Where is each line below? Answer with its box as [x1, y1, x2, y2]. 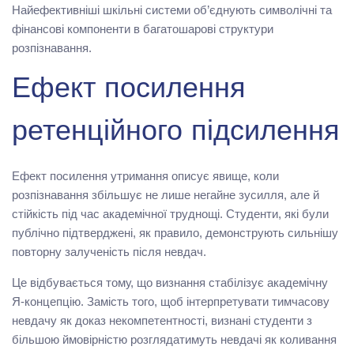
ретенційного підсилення [12, 119, 340, 148]
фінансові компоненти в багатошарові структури [12, 21, 273, 36]
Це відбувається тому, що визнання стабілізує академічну [12, 275, 328, 289]
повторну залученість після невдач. [12, 244, 206, 258]
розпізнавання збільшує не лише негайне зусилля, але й [12, 187, 319, 201]
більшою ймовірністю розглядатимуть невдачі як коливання [12, 332, 337, 346]
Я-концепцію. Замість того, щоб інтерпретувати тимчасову [12, 294, 330, 308]
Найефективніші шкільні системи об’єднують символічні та [12, 2, 332, 17]
